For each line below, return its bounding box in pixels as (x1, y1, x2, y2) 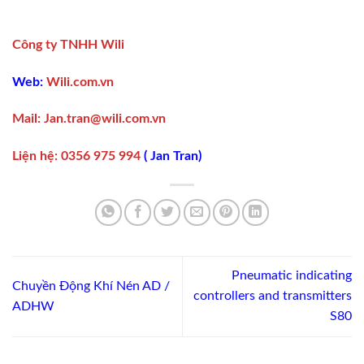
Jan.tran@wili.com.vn (41, 112, 166, 126)
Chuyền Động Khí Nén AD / (12, 279, 170, 292)
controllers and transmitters (193, 289, 352, 303)
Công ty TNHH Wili (12, 37, 124, 51)
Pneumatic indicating (232, 269, 352, 283)
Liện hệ (12, 149, 54, 163)
